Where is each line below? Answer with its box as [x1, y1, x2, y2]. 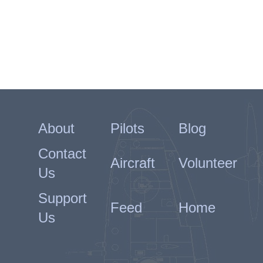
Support [38, 190, 87, 206]
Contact [38, 146, 86, 161]
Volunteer [178, 155, 237, 171]
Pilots [110, 120, 144, 136]
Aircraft [110, 155, 155, 171]
